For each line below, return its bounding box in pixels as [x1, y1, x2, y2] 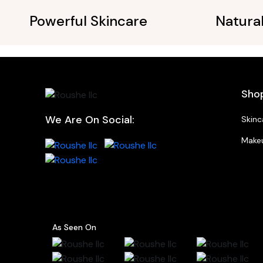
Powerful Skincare [29, 11, 147, 30]
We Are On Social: [45, 113, 134, 127]
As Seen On [52, 222, 96, 233]
